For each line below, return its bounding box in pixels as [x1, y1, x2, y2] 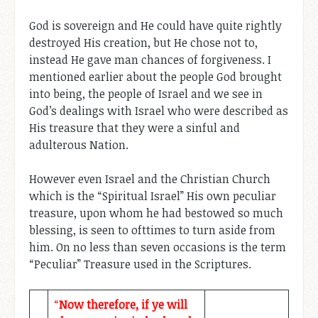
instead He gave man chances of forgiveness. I [29, 52, 271, 68]
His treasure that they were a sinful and [29, 120, 240, 136]
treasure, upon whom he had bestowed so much [29, 205, 283, 221]
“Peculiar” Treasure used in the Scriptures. [29, 256, 251, 273]
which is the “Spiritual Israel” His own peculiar [29, 188, 276, 204]
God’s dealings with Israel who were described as [29, 103, 288, 119]
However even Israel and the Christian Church [29, 171, 270, 187]
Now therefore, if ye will [59, 297, 187, 313]
